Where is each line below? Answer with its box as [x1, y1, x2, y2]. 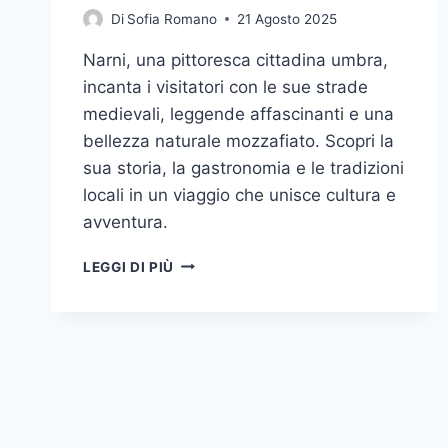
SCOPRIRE [173, 253, 248, 270]
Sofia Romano [127, 10, 218, 27]
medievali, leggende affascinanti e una [83, 103, 394, 124]
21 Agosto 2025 [237, 10, 338, 27]
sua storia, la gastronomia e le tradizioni [83, 157, 404, 178]
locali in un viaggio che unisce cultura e [83, 184, 396, 205]
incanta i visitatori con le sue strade [83, 76, 368, 97]
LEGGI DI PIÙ [83, 258, 175, 275]
